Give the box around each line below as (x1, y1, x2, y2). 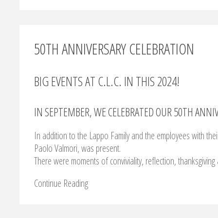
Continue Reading (34, 177, 88, 190)
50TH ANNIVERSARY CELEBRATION (34, 38, 194, 59)
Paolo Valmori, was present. (34, 142, 121, 155)
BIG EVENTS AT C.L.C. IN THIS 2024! (34, 73, 180, 91)
